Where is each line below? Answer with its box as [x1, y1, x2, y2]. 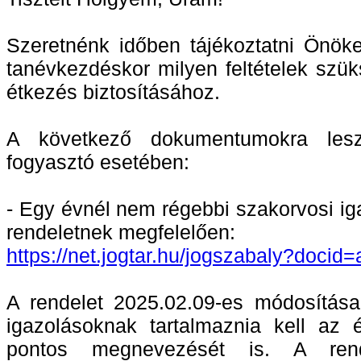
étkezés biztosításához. [6, 81, 220, 104]
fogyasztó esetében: [6, 151, 189, 174]
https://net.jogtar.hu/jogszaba [6, 244, 268, 268]
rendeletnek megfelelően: [6, 221, 235, 244]
